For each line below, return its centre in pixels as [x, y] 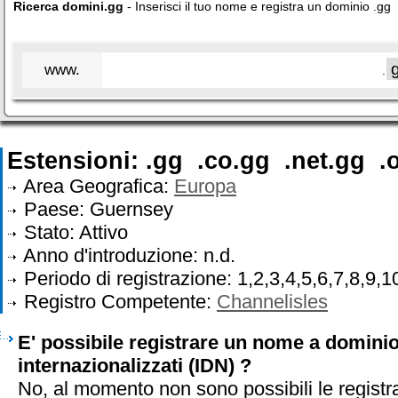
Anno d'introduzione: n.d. [127, 255]
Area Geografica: [96, 186]
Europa [205, 186]
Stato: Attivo [73, 232]
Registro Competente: [118, 302]
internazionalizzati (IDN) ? [135, 366]
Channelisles [272, 302]
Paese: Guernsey [96, 209]
